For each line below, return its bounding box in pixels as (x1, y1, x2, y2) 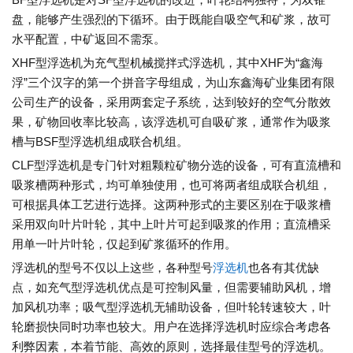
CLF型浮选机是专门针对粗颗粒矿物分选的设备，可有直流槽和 (12, 158, 341, 173)
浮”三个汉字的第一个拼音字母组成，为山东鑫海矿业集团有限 (12, 76, 335, 90)
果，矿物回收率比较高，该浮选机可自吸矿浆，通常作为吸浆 (12, 115, 331, 129)
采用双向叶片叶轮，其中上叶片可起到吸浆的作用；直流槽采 (12, 217, 331, 232)
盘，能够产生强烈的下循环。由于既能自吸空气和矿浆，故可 (12, 13, 331, 27)
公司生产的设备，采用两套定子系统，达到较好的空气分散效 (12, 95, 331, 110)
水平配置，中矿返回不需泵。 (12, 32, 165, 46)
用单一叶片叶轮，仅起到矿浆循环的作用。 (12, 237, 236, 251)
